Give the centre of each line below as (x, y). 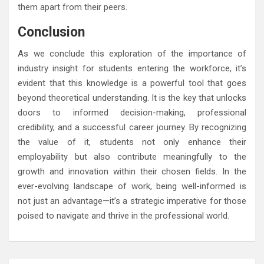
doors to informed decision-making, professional (132, 112)
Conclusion (51, 32)
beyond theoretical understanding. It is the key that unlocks (132, 98)
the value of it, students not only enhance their (132, 142)
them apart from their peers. (72, 7)
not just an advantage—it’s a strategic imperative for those (132, 201)
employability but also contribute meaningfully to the (132, 156)
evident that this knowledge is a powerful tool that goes (132, 83)
